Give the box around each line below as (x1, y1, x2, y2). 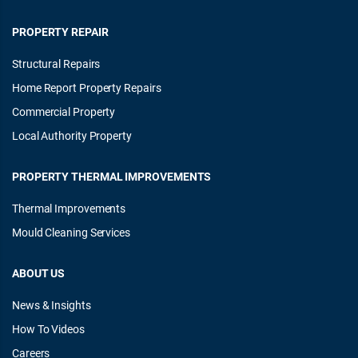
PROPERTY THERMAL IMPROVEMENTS (12, 169, 212, 185)
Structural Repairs (12, 56, 101, 72)
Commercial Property (12, 104, 116, 120)
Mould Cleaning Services (12, 225, 130, 241)
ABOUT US (12, 265, 66, 281)
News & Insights (12, 297, 91, 313)
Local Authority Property (12, 128, 132, 144)
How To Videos (12, 321, 85, 337)
